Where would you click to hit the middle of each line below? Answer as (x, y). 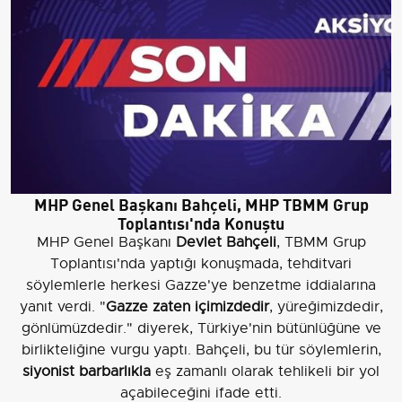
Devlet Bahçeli (226, 243)
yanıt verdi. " (62, 307)
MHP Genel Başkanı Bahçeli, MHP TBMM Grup (201, 204)
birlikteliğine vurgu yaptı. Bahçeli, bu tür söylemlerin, (201, 350)
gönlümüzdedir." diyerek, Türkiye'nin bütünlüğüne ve (201, 329)
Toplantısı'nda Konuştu (201, 223)
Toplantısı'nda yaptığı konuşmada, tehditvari (201, 264)
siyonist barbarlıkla (87, 372)
